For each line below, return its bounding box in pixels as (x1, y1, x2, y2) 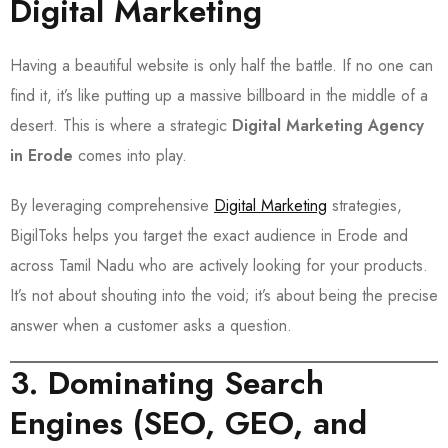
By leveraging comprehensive (10, 193, 214, 217)
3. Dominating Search (10, 359, 324, 406)
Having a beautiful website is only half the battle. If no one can (10, 53, 433, 77)
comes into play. (73, 143, 187, 167)
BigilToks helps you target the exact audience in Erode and (10, 223, 408, 247)
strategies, (327, 193, 402, 217)
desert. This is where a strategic (10, 113, 232, 137)
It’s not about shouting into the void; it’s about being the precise (10, 283, 438, 307)
